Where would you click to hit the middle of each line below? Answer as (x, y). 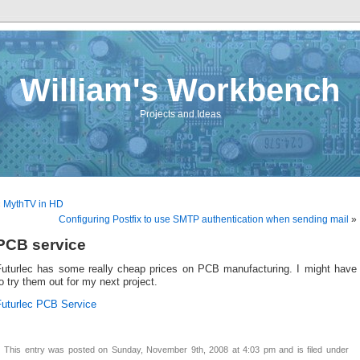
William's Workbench (180, 90)
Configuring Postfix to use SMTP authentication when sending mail (204, 219)
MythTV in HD (33, 204)
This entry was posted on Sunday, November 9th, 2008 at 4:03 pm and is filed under (176, 350)
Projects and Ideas (180, 114)
